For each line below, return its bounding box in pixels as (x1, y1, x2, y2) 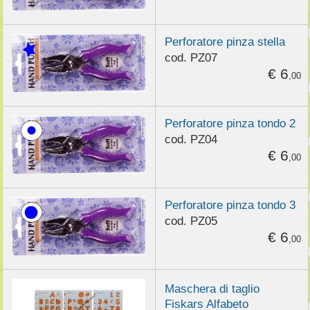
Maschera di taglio (164, 281, 259, 295)
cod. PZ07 (164, 51, 217, 65)
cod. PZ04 (164, 132, 217, 147)
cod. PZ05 (164, 214, 217, 228)
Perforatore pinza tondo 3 (164, 197, 295, 212)
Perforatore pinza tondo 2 (164, 116, 295, 130)
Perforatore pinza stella (164, 34, 285, 48)
